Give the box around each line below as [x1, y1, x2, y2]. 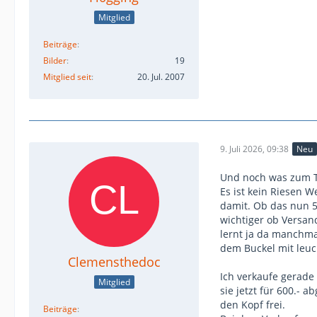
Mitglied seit [43, 70, 91, 83]
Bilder [43, 54, 67, 67]
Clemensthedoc [67, 253, 161, 270]
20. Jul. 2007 [137, 70, 185, 83]
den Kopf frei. [220, 297, 285, 311]
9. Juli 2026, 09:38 [220, 143, 289, 156]
